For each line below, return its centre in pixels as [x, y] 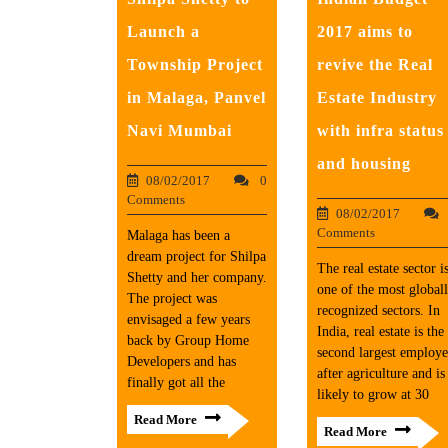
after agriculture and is [381, 373]
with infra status [380, 130]
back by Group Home [188, 340]
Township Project [195, 64]
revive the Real [375, 64]
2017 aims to [365, 31]
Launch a [163, 31]
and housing [364, 163]
